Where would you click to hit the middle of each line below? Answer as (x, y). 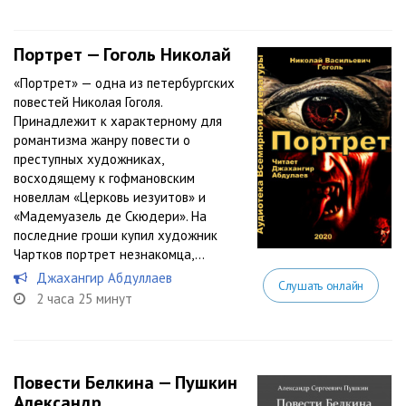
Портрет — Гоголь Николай (122, 54)
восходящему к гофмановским (104, 178)
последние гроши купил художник (116, 235)
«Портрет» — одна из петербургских (124, 83)
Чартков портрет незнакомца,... (109, 254)
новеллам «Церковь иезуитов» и (110, 197)
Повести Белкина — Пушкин (126, 382)
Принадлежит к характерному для (118, 121)
